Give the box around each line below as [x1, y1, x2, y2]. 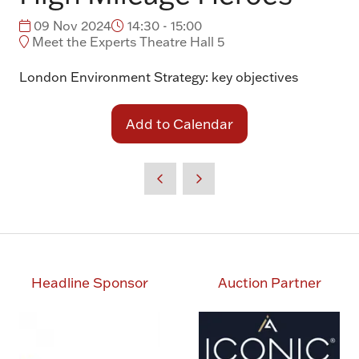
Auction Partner [217, 272, 321, 291]
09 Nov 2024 [30, 17, 111, 34]
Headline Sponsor [31, 272, 148, 291]
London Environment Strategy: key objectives [19, 68, 298, 85]
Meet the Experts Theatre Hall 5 [29, 33, 224, 50]
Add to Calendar [126, 114, 233, 132]
